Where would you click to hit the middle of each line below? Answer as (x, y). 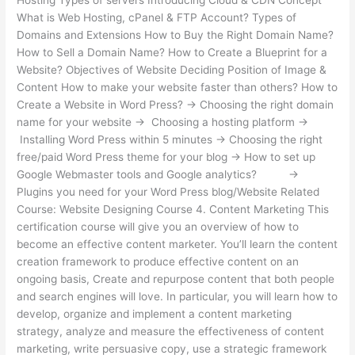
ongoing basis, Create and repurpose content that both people (176, 279)
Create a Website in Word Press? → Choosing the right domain (176, 104)
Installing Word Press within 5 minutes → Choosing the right (170, 139)
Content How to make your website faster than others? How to (177, 87)
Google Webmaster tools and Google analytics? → (158, 174)
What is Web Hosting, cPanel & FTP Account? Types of (157, 17)
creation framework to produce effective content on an (158, 261)
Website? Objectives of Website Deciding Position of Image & (172, 69)
